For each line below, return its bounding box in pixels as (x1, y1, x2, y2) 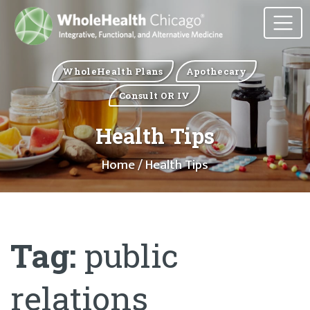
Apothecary (185, 64, 247, 77)
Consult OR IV (119, 89, 190, 102)
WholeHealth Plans (62, 64, 163, 77)
